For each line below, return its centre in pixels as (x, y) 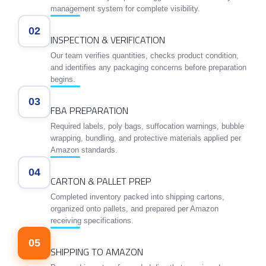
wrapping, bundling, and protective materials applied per (146, 138)
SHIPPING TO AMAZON (97, 251)
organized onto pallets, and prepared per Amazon (134, 208)
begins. (63, 79)
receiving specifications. (92, 220)
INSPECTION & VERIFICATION (108, 39)
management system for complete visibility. (125, 8)
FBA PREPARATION (89, 110)
